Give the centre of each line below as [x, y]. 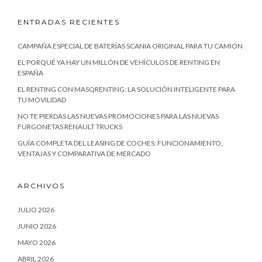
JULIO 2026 [36, 209]
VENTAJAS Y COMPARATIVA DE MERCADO [84, 153]
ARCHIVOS [41, 185]
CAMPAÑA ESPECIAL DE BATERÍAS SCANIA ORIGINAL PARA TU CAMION [130, 46]
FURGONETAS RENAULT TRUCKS [70, 126]
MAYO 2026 [37, 242]
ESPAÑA [30, 73]
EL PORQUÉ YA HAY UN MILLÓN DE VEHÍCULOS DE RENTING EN [119, 62]
